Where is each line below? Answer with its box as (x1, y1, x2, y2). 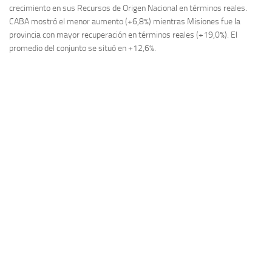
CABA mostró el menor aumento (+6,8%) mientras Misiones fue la (9, 16, 240, 27)
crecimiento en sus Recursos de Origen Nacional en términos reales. (9, 3, 247, 14)
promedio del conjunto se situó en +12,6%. (9, 43, 156, 54)
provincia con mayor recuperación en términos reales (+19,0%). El (9, 30, 237, 41)
